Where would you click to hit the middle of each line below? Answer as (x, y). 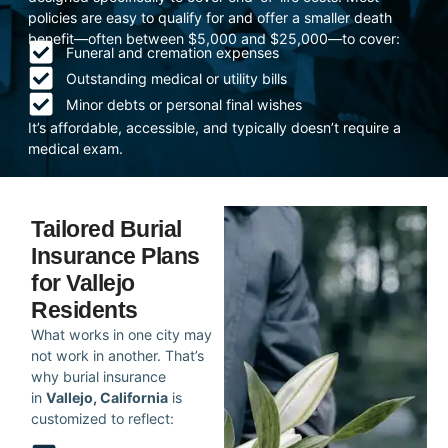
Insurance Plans (115, 255)
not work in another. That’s (118, 355)
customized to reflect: (103, 418)
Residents (84, 309)
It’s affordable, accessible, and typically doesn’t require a (215, 128)
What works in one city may (122, 334)
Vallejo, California (107, 397)
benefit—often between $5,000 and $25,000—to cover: (214, 39)
